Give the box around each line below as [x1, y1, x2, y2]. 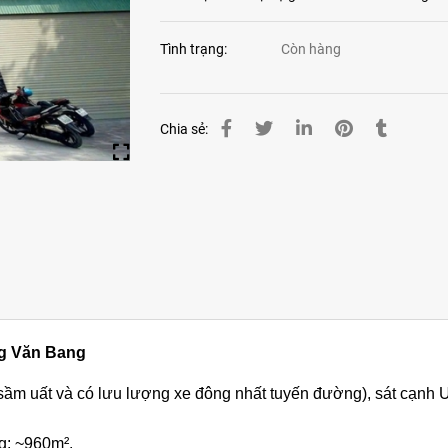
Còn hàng [280, 41, 341, 57]
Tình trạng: [159, 41, 230, 57]
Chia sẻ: [159, 120, 208, 137]
